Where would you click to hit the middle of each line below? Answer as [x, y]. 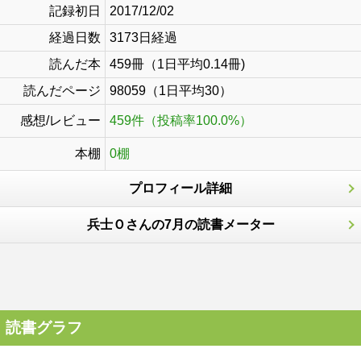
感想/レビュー [60, 120]
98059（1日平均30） [171, 91]
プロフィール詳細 [180, 188]
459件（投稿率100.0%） [181, 120]
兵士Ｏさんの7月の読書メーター [180, 224]
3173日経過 [143, 37]
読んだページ [62, 91]
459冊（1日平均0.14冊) [177, 64]
